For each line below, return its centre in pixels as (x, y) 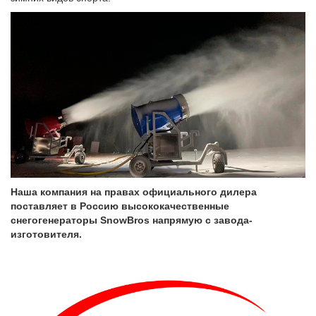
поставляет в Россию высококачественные (120, 206)
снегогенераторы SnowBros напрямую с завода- (132, 220)
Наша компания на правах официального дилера (134, 192)
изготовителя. (46, 235)
